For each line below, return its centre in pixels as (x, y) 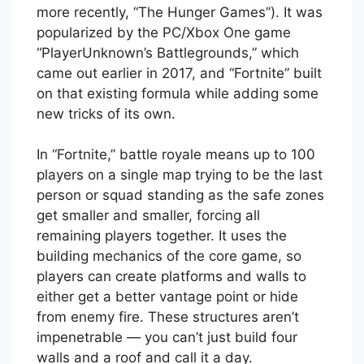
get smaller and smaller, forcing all (148, 216)
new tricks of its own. (106, 113)
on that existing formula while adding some (178, 93)
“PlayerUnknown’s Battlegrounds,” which (168, 52)
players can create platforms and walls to (171, 277)
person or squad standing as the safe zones (180, 195)
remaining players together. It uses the (162, 236)
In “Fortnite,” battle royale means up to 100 (176, 155)
